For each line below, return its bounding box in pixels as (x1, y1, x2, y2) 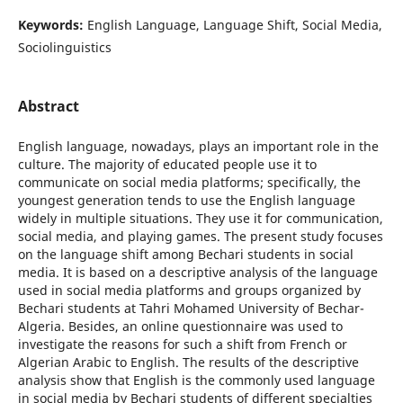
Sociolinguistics (17, 38, 112, 56)
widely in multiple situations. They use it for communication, (17, 210, 383, 228)
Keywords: (17, 15, 87, 33)
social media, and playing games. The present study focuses (17, 228, 383, 246)
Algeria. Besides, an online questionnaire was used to (17, 318, 343, 336)
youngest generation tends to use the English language (17, 192, 355, 210)
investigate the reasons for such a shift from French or (17, 336, 347, 354)
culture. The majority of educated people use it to (17, 156, 317, 174)
